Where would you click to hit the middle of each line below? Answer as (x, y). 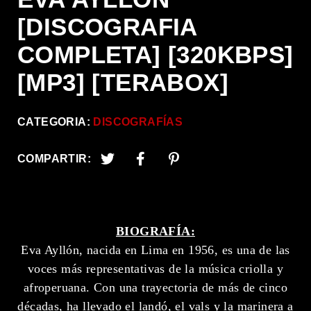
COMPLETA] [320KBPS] (155, 55)
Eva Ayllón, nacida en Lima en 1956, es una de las (155, 250)
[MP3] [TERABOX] (123, 83)
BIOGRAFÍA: (155, 231)
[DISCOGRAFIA (107, 27)
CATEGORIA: (56, 121)
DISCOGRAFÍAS (138, 121)
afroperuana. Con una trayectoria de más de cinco (155, 287)
